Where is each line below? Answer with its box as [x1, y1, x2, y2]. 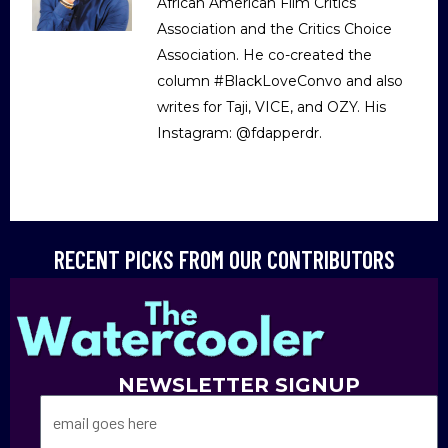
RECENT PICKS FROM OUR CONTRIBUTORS [53, 245, 395, 275]
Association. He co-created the [157, 46, 372, 65]
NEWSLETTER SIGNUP [118, 373, 360, 398]
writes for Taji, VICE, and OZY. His [157, 98, 386, 117]
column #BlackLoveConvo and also [157, 72, 403, 91]
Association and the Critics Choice [157, 20, 392, 39]
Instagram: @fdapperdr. [157, 124, 322, 143]
